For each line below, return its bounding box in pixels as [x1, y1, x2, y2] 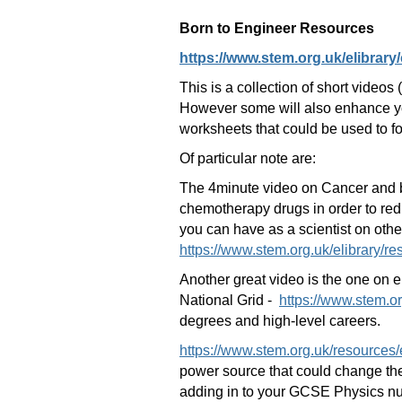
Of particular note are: [179, 151, 316, 166]
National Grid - [179, 293, 279, 308]
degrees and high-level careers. [179, 313, 380, 328]
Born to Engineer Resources [179, 21, 374, 36]
